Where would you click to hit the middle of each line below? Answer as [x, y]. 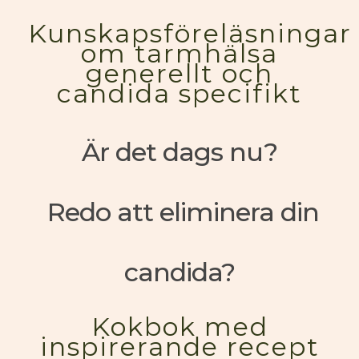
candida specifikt [179, 93]
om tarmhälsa [179, 53]
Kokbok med [179, 327]
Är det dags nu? [179, 152]
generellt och [179, 73]
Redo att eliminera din [179, 212]
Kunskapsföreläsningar [190, 33]
